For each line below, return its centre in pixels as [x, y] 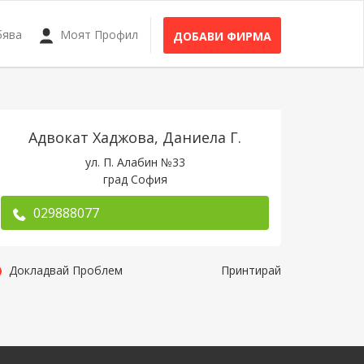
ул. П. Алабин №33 [135, 162]
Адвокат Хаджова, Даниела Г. [135, 137]
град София [135, 179]
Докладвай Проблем [66, 270]
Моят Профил [97, 35]
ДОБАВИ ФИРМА [222, 36]
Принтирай [251, 270]
